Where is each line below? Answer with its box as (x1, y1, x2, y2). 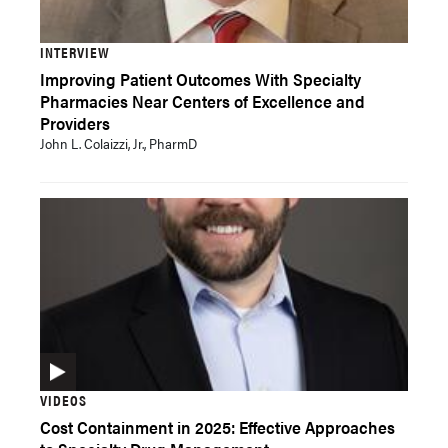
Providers (40, 111, 110, 135)
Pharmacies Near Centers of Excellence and (40, 89, 365, 113)
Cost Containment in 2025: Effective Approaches (40, 415, 395, 439)
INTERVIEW (40, 41, 110, 62)
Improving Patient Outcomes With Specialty (40, 67, 361, 91)
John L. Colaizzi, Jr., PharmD (40, 133, 197, 153)
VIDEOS (40, 389, 87, 410)
